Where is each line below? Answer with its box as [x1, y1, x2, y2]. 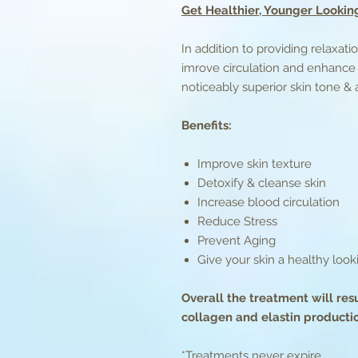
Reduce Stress [197, 214, 277, 229]
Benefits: [181, 118, 232, 133]
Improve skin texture [197, 157, 315, 171]
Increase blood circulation [197, 195, 340, 209]
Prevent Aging [197, 233, 276, 248]
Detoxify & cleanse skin [197, 176, 326, 190]
